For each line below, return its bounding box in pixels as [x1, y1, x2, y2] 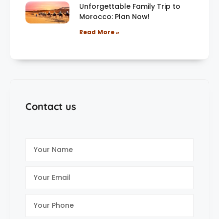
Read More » [79, 27, 119, 36]
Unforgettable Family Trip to [79, 1, 180, 11]
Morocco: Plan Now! [79, 11, 150, 22]
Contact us [25, 100, 76, 112]
